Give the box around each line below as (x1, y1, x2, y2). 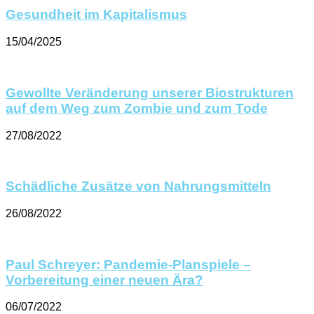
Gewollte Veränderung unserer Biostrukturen (6, 85, 294, 100)
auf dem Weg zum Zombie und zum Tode (6, 100, 268, 116)
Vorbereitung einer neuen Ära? (6, 272, 203, 287)
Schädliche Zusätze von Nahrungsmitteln (6, 179, 271, 194)
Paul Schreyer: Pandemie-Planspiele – (6, 257, 251, 272)
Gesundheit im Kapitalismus (6, 7, 187, 22)
